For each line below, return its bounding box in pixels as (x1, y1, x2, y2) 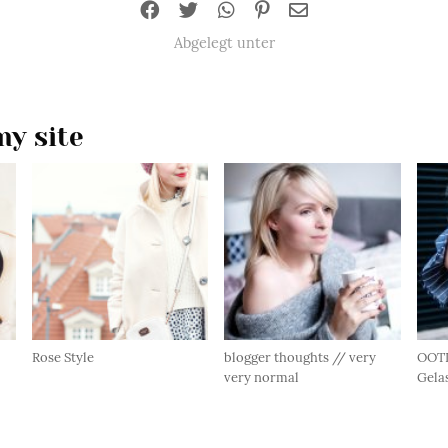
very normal (224, 368, 299, 386)
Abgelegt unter (173, 34, 275, 52)
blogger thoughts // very (224, 348, 376, 366)
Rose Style (31, 348, 94, 366)
